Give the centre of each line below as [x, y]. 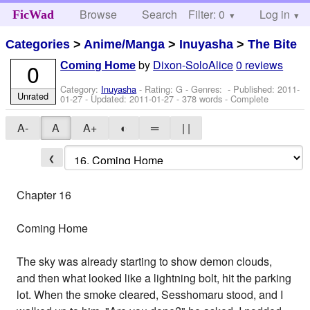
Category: [81, 89]
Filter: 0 [207, 14]
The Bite [273, 44]
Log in [274, 14]
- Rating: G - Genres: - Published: [207, 89]
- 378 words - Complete [221, 99]
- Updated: [106, 99]
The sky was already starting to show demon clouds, [145, 261]
